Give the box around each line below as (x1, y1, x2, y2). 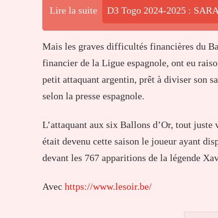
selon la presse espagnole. (42, 90, 145, 101)
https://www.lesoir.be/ (65, 181, 154, 192)
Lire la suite (50, 4, 97, 16)
